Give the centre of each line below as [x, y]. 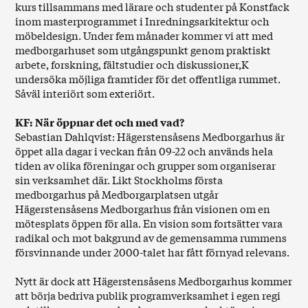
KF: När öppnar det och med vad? [100, 122]
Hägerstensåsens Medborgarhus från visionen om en [143, 209]
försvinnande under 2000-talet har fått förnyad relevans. [153, 252]
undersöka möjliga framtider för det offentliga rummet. [148, 79]
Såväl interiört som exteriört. [85, 93]
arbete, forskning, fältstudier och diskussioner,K [132, 64]
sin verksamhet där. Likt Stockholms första [119, 180]
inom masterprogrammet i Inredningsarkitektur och [143, 21]
